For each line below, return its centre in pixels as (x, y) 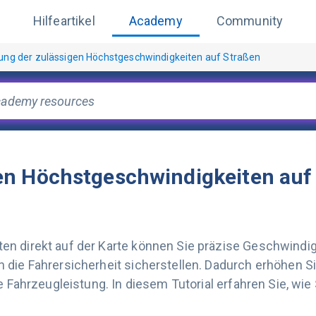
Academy (156, 20)
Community (250, 20)
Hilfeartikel (64, 20)
